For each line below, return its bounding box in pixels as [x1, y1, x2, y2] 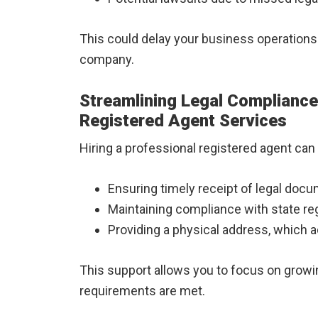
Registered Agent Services [79, 111, 287, 131]
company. [79, 52, 134, 67]
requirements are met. [79, 283, 205, 298]
